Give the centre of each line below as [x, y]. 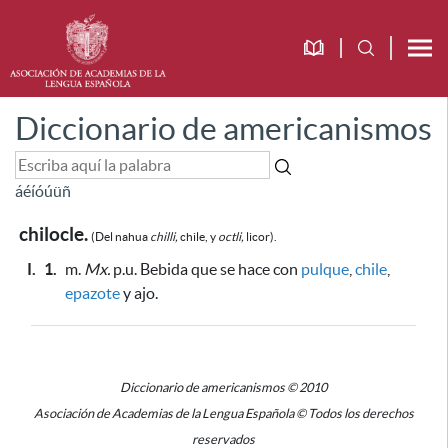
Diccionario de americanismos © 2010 [223, 387]
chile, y [198, 236]
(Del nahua [120, 236]
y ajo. [139, 293]
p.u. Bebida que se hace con [205, 269]
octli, [231, 236]
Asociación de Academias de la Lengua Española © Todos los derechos [223, 413]
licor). [260, 236]
